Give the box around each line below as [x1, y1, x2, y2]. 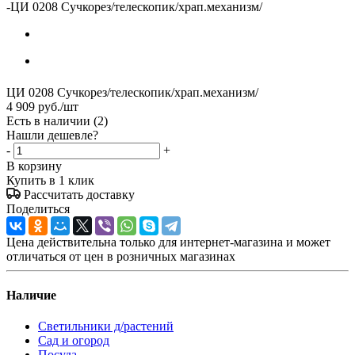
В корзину [6, 158, 62, 173]
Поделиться [6, 201, 70, 216]
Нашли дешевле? [6, 128, 98, 142]
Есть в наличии [6, 113, 94, 128]
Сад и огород [38, 334, 109, 348]
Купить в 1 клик [6, 173, 94, 187]
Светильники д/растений [38, 319, 174, 334]
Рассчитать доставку [24, 187, 135, 201]
